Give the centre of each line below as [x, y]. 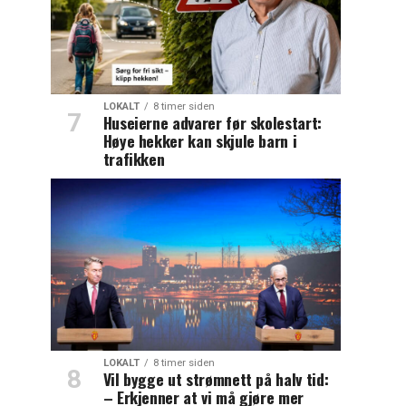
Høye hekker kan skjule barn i [200, 141]
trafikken [134, 159]
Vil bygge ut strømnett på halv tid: [216, 379]
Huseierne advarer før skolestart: [212, 123]
